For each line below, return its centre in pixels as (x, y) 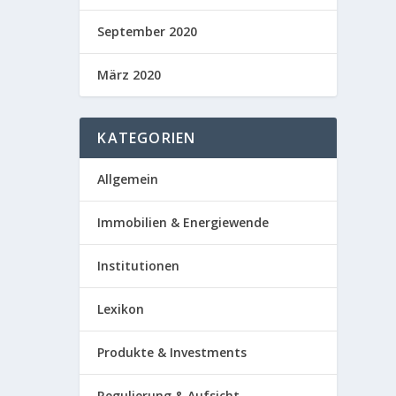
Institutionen (139, 265)
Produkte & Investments (172, 352)
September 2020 (148, 31)
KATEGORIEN (147, 137)
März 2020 (129, 74)
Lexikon (121, 308)
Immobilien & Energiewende (183, 222)
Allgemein (128, 179)
